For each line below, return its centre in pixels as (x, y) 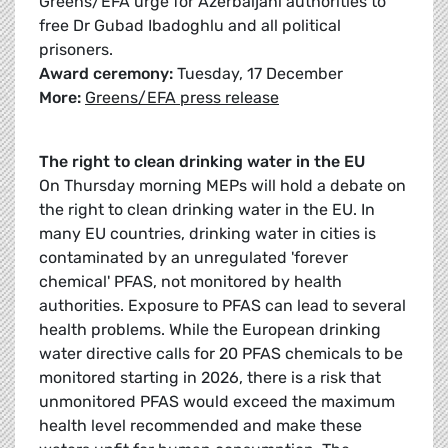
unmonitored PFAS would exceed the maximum (217, 402)
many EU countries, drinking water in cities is (207, 234)
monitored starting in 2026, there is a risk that (210, 378)
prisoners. (80, 50)
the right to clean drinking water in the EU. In (207, 210)
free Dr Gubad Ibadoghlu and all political (190, 26)
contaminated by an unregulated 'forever (193, 258)
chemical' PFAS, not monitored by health (190, 282)
